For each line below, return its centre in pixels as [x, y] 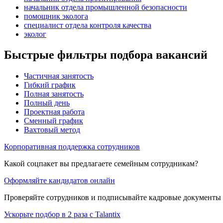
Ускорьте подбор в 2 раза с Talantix [62, 215]
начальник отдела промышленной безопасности [106, 7]
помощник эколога [56, 16]
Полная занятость [54, 94]
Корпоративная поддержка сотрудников [72, 147]
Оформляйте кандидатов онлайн [59, 181]
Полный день [47, 103]
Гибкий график [50, 85]
